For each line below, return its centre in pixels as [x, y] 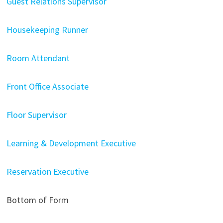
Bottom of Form [37, 200]
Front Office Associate [47, 86]
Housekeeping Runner [47, 30]
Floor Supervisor [36, 115]
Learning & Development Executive [71, 143]
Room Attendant [38, 58]
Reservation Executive [47, 171]
